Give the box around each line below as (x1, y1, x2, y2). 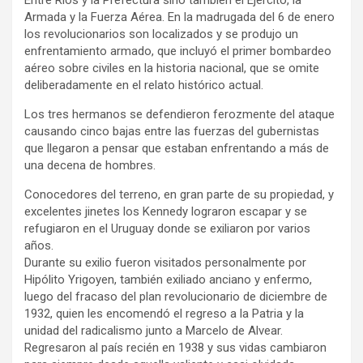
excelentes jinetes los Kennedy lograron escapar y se (24, 203, 307, 219)
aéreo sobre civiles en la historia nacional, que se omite (24, 60, 319, 75)
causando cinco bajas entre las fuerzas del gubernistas (24, 123, 319, 139)
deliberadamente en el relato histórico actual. (24, 77, 263, 92)
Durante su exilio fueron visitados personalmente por (24, 254, 306, 270)
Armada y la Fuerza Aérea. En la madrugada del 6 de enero (24, 9, 335, 24)
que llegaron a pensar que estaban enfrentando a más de (24, 140, 329, 156)
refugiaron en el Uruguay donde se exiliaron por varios (24, 220, 310, 236)
